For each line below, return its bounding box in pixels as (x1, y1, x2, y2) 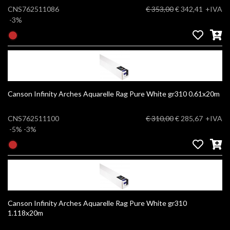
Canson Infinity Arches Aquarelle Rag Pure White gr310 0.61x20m (188, 89, 220, 98)
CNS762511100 (8, 113, 59, 123)
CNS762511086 (8, 4, 59, 13)
